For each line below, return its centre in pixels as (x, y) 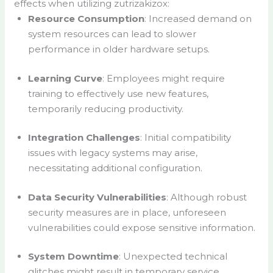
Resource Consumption (86, 19)
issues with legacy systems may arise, (112, 153)
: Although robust (206, 197)
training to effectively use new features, (118, 93)
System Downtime (73, 257)
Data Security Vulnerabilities (97, 197)
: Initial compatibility (185, 138)
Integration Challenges (84, 138)
